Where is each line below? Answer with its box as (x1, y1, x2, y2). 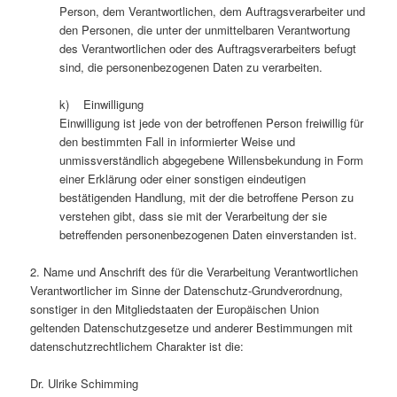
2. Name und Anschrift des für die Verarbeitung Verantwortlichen (30, 263, 359, 281)
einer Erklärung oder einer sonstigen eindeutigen (58, 170, 306, 188)
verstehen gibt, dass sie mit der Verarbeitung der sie (58, 207, 327, 225)
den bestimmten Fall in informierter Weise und (58, 133, 295, 151)
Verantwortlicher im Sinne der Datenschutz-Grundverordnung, (30, 282, 344, 300)
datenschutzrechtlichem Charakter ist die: (30, 338, 245, 355)
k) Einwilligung (58, 96, 144, 113)
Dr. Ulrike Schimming (30, 375, 139, 393)
